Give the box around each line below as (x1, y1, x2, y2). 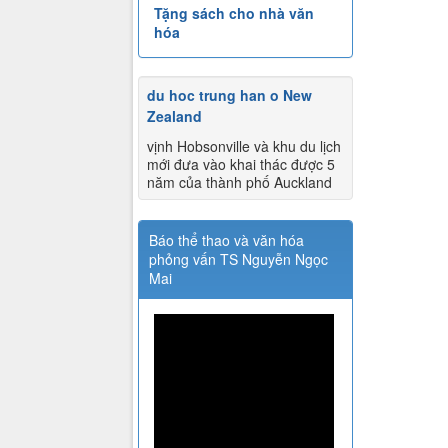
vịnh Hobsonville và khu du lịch (147, 136, 341, 157)
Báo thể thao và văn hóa (149, 230, 304, 251)
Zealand (147, 106, 202, 127)
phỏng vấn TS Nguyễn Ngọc (149, 249, 328, 270)
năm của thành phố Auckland (147, 172, 332, 193)
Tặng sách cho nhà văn (154, 3, 314, 24)
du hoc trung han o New (147, 85, 312, 106)
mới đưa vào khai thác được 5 (147, 154, 335, 175)
